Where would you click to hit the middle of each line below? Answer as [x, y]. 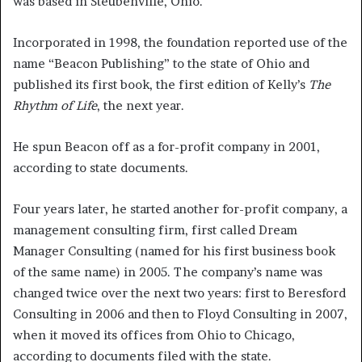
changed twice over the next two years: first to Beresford [179, 293]
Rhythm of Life [55, 106]
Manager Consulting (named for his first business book [174, 251]
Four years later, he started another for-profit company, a [180, 209]
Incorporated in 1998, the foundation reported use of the [180, 43]
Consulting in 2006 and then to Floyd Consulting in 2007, [180, 314]
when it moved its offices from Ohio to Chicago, [154, 335]
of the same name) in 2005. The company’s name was [168, 272]
